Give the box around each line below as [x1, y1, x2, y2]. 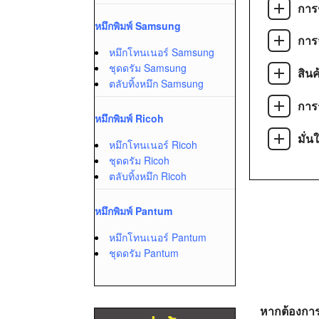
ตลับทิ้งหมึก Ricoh [109, 169, 187, 183]
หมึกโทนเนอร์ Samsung [109, 45, 214, 59]
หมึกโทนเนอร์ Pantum [109, 230, 206, 244]
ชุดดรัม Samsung [109, 61, 187, 75]
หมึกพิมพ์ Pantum [95, 204, 172, 218]
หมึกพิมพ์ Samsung [95, 19, 181, 33]
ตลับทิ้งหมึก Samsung [109, 76, 204, 90]
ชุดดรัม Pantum [109, 246, 179, 260]
